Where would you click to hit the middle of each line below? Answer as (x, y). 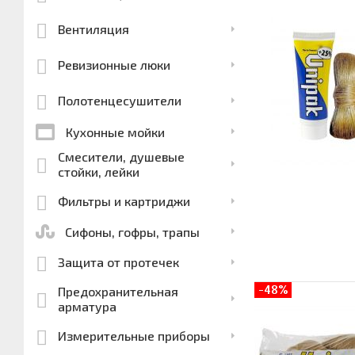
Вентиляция (93, 29)
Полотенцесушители (119, 100)
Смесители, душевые (121, 157)
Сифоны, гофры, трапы (133, 231)
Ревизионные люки (114, 65)
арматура (87, 306)
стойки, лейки (98, 172)
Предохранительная (118, 291)
